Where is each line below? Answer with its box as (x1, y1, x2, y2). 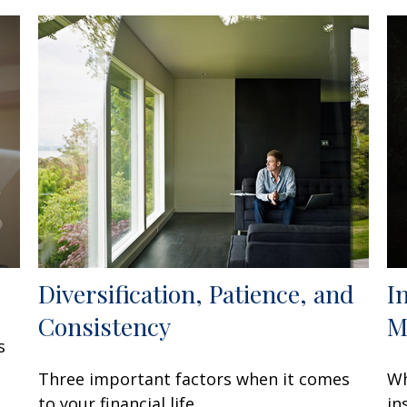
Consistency (38, 310, 172, 343)
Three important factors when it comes (38, 368, 351, 391)
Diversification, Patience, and (38, 277, 355, 311)
